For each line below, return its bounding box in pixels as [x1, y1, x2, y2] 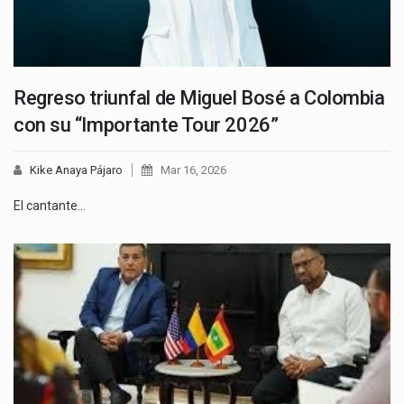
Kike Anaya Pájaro [30, 163, 123, 178]
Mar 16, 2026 [161, 163, 226, 178]
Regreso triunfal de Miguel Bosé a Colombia [14, 87, 385, 110]
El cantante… [14, 198, 86, 214]
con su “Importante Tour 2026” [14, 114, 279, 137]
